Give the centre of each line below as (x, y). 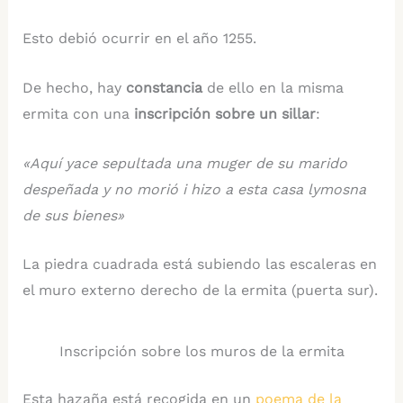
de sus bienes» (75, 215)
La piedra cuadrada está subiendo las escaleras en (199, 264)
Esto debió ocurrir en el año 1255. (139, 39)
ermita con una (78, 114)
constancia (164, 88)
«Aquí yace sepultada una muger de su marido (184, 163)
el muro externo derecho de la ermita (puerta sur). (200, 291)
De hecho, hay (74, 88)
